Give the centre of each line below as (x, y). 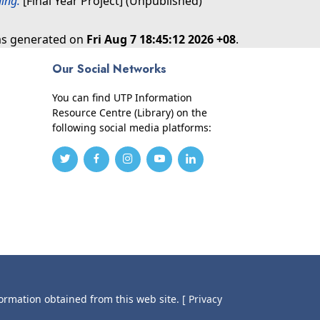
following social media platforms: (132, 127)
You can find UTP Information (122, 97)
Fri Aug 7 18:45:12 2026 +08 (161, 39)
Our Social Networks (109, 69)
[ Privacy (202, 299)
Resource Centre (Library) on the (130, 112)
